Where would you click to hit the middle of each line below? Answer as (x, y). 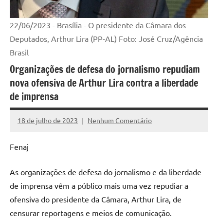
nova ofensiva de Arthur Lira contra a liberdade (104, 83)
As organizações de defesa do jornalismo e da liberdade (106, 172)
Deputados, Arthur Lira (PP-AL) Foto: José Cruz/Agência (106, 38)
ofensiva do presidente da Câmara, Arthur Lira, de (96, 199)
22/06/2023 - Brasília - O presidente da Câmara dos (98, 25)
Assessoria (33, 126)
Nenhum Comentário (120, 120)
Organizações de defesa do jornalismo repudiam (105, 69)
